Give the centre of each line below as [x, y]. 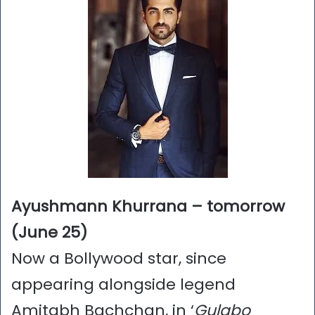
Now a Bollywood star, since [119, 259]
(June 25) [49, 233]
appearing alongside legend [123, 285]
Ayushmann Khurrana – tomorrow [148, 207]
